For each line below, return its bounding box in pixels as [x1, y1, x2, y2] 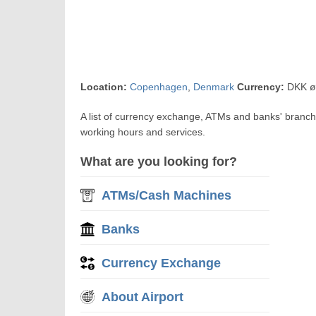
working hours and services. [80, 126, 206, 138]
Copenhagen [130, 81, 188, 92]
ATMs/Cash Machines [102, 188, 232, 202]
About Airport [102, 290, 184, 304]
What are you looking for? [80, 154, 238, 169]
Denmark [193, 81, 235, 92]
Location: [80, 81, 128, 92]
